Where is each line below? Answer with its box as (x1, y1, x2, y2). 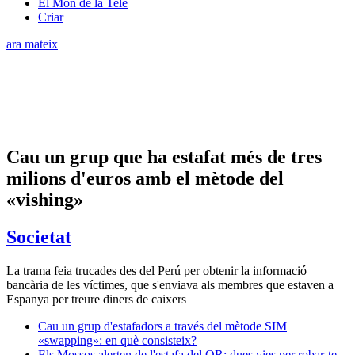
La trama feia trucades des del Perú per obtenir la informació (6, 263, 307, 277)
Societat (6, 226, 71, 247)
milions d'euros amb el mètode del (6, 167, 284, 189)
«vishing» (6, 189, 83, 210)
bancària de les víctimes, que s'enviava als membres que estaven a (6, 277, 334, 292)
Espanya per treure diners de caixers (6, 292, 186, 306)
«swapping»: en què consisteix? (38, 333, 197, 347)
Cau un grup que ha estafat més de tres (6, 146, 322, 167)
